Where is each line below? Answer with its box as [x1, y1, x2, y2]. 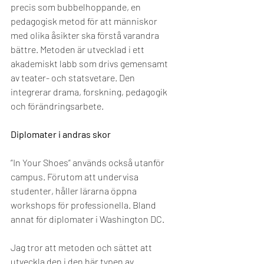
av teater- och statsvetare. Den [11, 72, 137, 83]
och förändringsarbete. [11, 100, 105, 111]
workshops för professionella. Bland [11, 199, 158, 210]
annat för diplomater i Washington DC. [11, 213, 164, 225]
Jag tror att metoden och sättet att [11, 242, 154, 253]
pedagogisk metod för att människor [11, 15, 159, 27]
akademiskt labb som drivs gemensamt [11, 58, 170, 69]
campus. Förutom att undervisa [11, 171, 140, 182]
